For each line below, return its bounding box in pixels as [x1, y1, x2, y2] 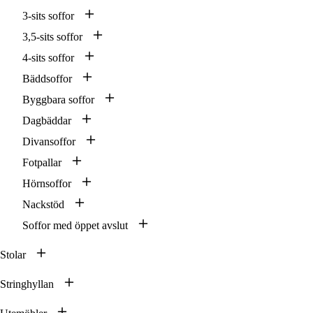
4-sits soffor [22, 52, 74, 64]
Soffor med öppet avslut [22, 219, 128, 232]
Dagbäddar [22, 115, 71, 127]
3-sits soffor [22, 10, 74, 22]
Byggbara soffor [22, 94, 94, 106]
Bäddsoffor [22, 73, 72, 85]
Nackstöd [22, 198, 64, 211]
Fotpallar [22, 156, 61, 169]
